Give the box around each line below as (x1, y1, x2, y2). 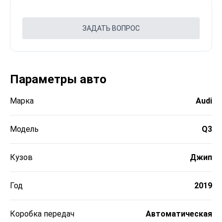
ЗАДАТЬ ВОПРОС (82, 24, 140, 33)
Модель (10, 124, 39, 134)
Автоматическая (146, 209, 212, 219)
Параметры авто (10, 72, 107, 87)
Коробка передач (10, 209, 74, 219)
